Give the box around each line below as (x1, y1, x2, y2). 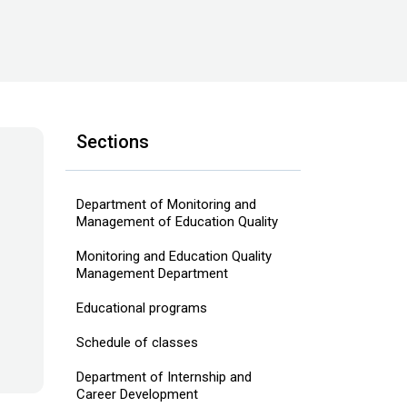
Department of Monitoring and (75, 196, 256, 213)
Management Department (75, 265, 228, 282)
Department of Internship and (75, 369, 252, 385)
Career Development (75, 386, 198, 402)
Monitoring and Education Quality (75, 248, 272, 264)
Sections (75, 131, 149, 153)
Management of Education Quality (75, 213, 278, 230)
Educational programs (75, 300, 207, 316)
